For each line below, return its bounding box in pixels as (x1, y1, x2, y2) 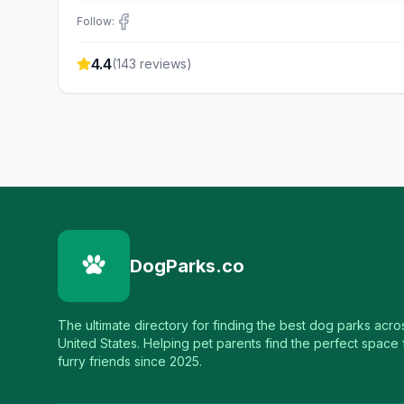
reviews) (136, 56, 192, 71)
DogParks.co (130, 255, 244, 277)
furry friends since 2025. (58, 353, 202, 369)
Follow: (77, 14, 115, 28)
